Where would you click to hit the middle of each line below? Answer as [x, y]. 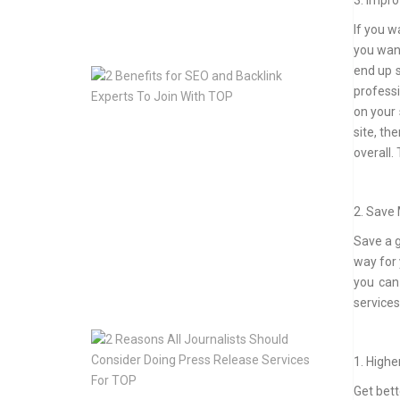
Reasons [350, 356]
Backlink [351, 164]
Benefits [349, 93]
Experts [348, 182]
